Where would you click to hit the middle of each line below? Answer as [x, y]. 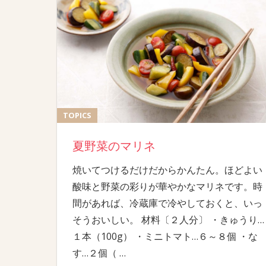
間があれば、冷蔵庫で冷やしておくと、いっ [167, 203]
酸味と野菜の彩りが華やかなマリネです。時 [167, 186]
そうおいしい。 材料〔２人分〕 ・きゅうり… [168, 219]
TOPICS [77, 115]
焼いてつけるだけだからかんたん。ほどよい [167, 170]
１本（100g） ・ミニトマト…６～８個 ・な [165, 236]
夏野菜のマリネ [114, 146]
